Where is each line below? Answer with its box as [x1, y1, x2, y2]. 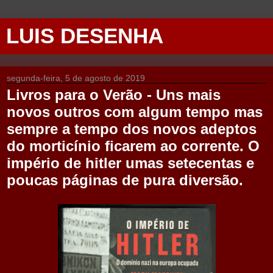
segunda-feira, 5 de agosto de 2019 [7, 73, 145, 83]
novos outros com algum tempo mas [7, 104, 263, 120]
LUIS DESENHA [6, 24, 163, 48]
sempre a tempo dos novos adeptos [7, 121, 257, 137]
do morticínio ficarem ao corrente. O [7, 138, 260, 154]
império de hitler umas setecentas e [7, 155, 254, 171]
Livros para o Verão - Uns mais [7, 87, 221, 103]
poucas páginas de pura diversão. [7, 172, 243, 188]
